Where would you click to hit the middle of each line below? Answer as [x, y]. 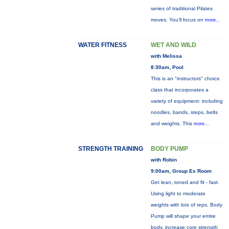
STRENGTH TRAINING [110, 149]
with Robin [164, 160]
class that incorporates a [179, 90]
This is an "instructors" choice [185, 78]
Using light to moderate [178, 193]
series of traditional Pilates [181, 8]
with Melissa [166, 56]
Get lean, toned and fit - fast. [185, 182]
